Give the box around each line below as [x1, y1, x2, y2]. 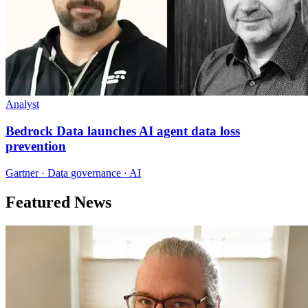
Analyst [5, 98, 39, 111]
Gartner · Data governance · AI [5, 166, 141, 179]
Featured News [5, 192, 111, 211]
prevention [5, 139, 66, 154]
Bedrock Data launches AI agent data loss [5, 124, 240, 139]
